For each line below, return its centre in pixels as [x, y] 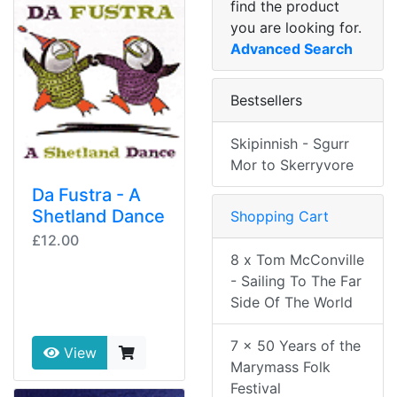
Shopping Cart [280, 217]
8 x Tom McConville [297, 260]
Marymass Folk [280, 367]
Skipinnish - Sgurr [290, 144]
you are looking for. [296, 28]
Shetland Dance [98, 217]
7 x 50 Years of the [296, 346]
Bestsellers [266, 101]
